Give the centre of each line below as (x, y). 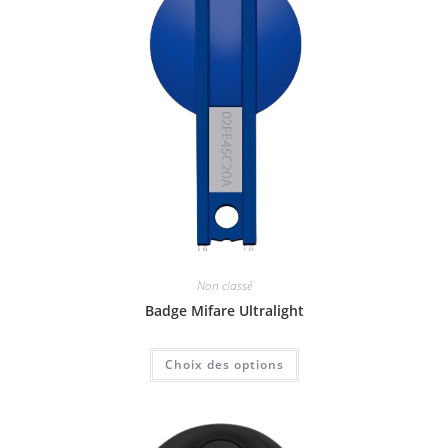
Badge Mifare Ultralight (224, 310)
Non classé (224, 285)
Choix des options (224, 364)
